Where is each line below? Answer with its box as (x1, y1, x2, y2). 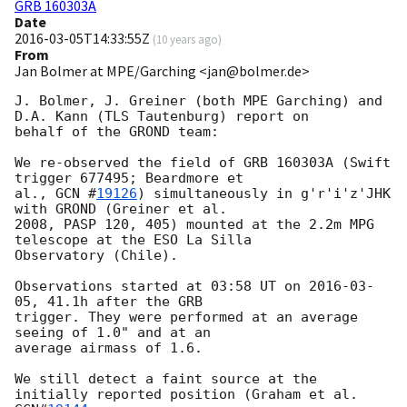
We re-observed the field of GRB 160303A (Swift (15, 154, 391, 172)
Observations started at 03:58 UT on (15, 278, 309, 295)
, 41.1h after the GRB (31, 293, 203, 311)
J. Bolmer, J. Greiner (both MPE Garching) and (15, 93, 382, 110)
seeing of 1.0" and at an (15, 324, 211, 342)
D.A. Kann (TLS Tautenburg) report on (15, 108, 309, 125)
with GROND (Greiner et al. (15, 201, 227, 218)
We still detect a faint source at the (15, 371, 317, 388)
